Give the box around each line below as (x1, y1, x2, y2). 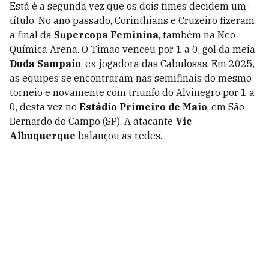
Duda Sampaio (10, 58, 81, 70)
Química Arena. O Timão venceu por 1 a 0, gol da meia (10, 43, 255, 55)
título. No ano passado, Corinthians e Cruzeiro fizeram (10, 14, 255, 26)
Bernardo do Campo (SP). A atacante (10, 115, 175, 127)
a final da (10, 29, 54, 41)
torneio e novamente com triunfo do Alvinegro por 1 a (10, 86, 255, 98)
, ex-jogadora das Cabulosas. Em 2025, (81, 58, 255, 70)
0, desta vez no (10, 101, 79, 113)
